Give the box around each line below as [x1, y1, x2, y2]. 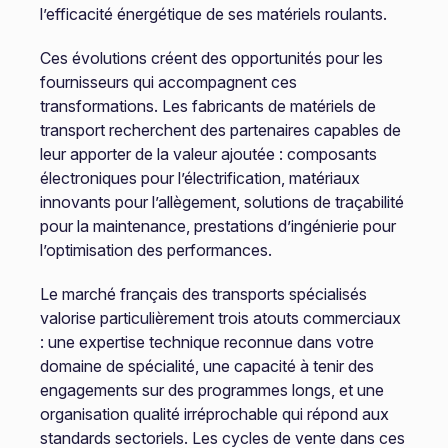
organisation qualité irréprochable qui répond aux [39, 404, 389, 424]
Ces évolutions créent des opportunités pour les [39, 48, 383, 68]
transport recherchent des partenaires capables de [39, 120, 401, 140]
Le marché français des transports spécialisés [39, 284, 367, 304]
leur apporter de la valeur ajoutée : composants [39, 144, 377, 164]
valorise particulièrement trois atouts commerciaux [39, 308, 401, 328]
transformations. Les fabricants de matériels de [39, 96, 376, 116]
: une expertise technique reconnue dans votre [39, 332, 374, 352]
